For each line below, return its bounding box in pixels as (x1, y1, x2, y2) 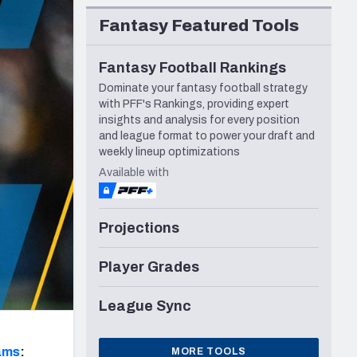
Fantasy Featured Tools (99, 17, 299, 35)
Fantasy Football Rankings (99, 60, 286, 76)
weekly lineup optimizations (99, 146, 240, 159)
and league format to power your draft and (99, 130, 315, 143)
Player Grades (99, 259, 199, 276)
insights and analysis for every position (99, 114, 300, 127)
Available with (99, 167, 169, 179)
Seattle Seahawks (35, 8, 138, 21)
